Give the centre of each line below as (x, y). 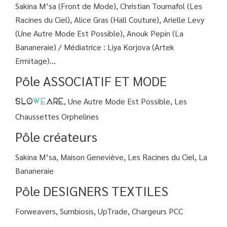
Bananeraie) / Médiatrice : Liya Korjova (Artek (95, 47)
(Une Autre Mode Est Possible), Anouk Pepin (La (99, 33)
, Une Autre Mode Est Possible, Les (125, 101)
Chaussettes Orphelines (57, 117)
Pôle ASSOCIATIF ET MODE (91, 81)
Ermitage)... (35, 61)
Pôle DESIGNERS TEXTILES (92, 191)
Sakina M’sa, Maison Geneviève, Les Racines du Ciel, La (111, 157)
